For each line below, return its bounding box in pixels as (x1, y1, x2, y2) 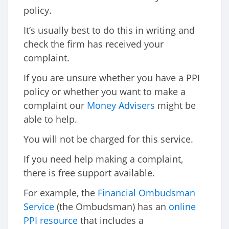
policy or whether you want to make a (24, 85, 186, 98)
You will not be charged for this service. (24, 133, 193, 146)
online (169, 200, 196, 213)
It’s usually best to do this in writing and (24, 24, 195, 37)
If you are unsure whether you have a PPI (24, 72, 200, 84)
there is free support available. (24, 167, 155, 179)
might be (155, 99, 196, 112)
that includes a (78, 214, 144, 227)
